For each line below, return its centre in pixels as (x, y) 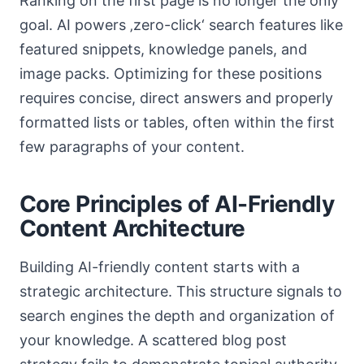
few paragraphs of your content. (132, 147)
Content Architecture (132, 228)
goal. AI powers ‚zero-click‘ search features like (181, 25)
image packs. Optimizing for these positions (171, 74)
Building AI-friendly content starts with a (160, 267)
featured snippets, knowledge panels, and (163, 49)
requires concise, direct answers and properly (176, 98)
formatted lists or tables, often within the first (177, 122)
